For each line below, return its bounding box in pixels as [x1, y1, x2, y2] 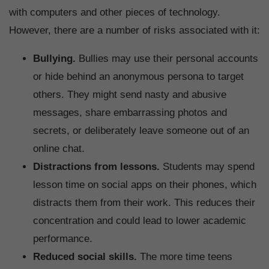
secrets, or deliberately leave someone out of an [33, 125, 249, 137]
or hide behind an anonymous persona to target [33, 71, 244, 83]
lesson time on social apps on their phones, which [33, 179, 256, 191]
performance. [33, 233, 92, 245]
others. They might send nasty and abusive [33, 89, 226, 101]
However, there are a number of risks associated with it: [9, 25, 260, 37]
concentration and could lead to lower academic [33, 215, 246, 227]
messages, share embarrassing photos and [33, 107, 227, 119]
